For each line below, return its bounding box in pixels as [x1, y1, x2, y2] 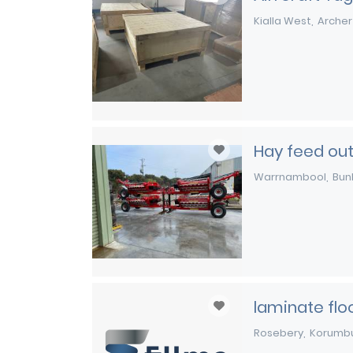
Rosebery [254, 325, 303, 340]
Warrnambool [254, 169, 326, 184]
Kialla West [254, 13, 311, 28]
